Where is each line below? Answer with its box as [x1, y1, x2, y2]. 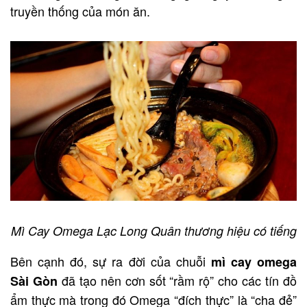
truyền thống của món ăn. [10, 2, 150, 21]
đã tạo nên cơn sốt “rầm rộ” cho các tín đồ [57, 271, 297, 289]
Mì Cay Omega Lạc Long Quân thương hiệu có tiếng [10, 221, 297, 239]
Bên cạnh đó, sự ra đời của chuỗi [10, 251, 211, 270]
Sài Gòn [10, 271, 58, 290]
